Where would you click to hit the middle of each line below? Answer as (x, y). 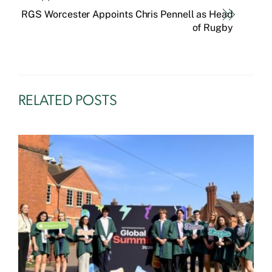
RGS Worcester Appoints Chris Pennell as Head (127, 15)
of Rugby (212, 28)
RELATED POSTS (68, 102)
